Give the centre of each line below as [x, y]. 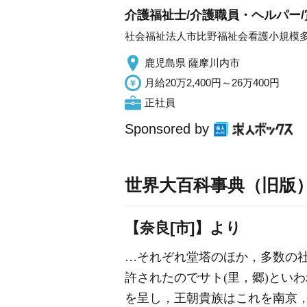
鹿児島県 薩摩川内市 [192, 62]
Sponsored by [167, 128]
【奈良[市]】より [183, 228]
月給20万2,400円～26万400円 [212, 82]
